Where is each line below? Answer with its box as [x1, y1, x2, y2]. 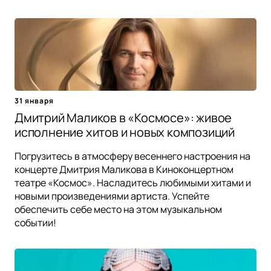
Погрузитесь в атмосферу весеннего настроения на [15, 149, 250, 163]
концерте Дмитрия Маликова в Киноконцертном [15, 162, 233, 176]
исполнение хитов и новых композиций [15, 123, 235, 140]
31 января [15, 95, 54, 106]
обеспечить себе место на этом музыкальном [15, 202, 222, 216]
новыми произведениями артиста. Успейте [15, 189, 209, 203]
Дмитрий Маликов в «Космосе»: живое [15, 109, 232, 126]
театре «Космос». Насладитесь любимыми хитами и [15, 175, 251, 189]
